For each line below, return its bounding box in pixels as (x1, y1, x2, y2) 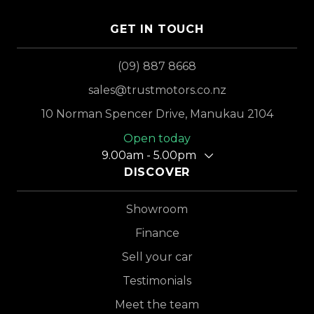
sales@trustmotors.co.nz (88, 83, 226, 97)
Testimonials (123, 274, 191, 287)
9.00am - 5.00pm (101, 149, 196, 162)
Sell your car (121, 250, 193, 264)
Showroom (126, 203, 188, 216)
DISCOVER (123, 165, 191, 179)
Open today (123, 132, 191, 145)
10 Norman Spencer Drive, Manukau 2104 (41, 107, 273, 121)
